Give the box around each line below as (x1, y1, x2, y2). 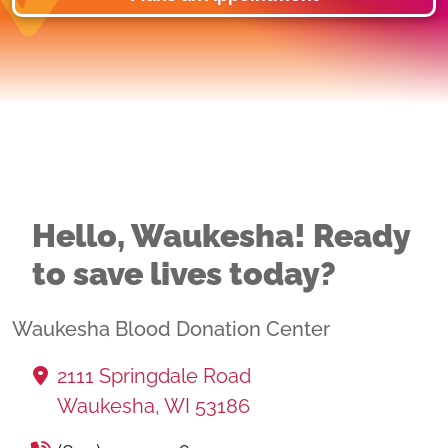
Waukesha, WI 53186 (57, 394, 250, 418)
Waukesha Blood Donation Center (12, 317, 330, 341)
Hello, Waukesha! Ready (32, 217, 410, 254)
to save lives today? (32, 255, 336, 292)
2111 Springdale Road (57, 364, 251, 388)
